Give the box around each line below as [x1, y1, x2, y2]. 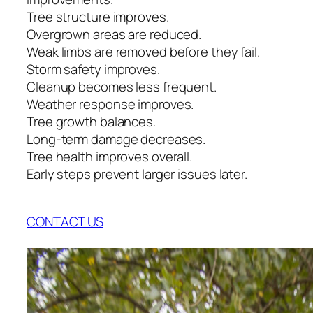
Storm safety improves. [27, 59, 160, 78]
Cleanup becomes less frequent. [27, 77, 217, 96]
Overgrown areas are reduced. [27, 24, 202, 43]
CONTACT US [27, 212, 103, 231]
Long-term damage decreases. [27, 129, 206, 148]
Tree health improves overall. [27, 147, 193, 166]
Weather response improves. [27, 94, 194, 113]
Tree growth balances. [27, 112, 156, 131]
